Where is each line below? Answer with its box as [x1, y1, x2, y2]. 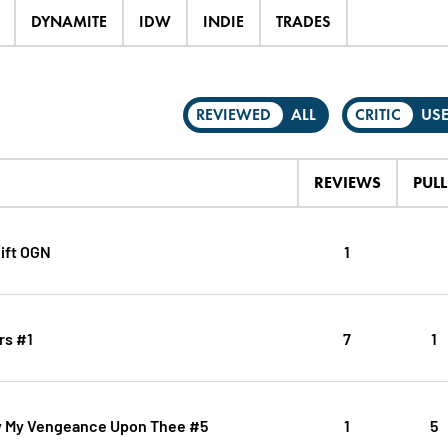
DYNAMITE [30, 12, 107, 32]
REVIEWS [313, 173, 381, 193]
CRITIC [355, 105, 402, 125]
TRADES [275, 12, 331, 32]
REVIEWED [196, 105, 272, 125]
